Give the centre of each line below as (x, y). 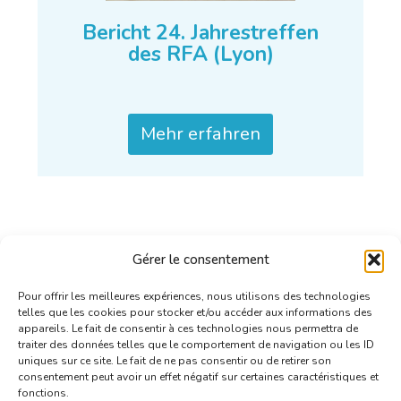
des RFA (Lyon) (200, 55)
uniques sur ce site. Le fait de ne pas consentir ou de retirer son (175, 361)
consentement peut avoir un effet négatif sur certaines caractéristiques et (198, 377)
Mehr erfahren (200, 134)
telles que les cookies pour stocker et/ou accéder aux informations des (195, 312)
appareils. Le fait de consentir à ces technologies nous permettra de (188, 328)
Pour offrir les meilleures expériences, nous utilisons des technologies (194, 296)
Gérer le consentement (200, 260)
